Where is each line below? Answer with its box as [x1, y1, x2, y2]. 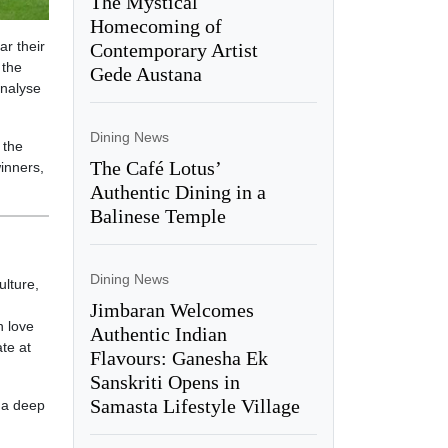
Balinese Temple [89, 204, 226, 227]
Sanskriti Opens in [89, 370, 240, 393]
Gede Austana [89, 62, 202, 85]
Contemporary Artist [89, 38, 258, 61]
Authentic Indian [89, 322, 227, 345]
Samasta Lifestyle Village [89, 394, 300, 417]
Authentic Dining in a [89, 180, 266, 203]
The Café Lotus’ [89, 156, 221, 179]
